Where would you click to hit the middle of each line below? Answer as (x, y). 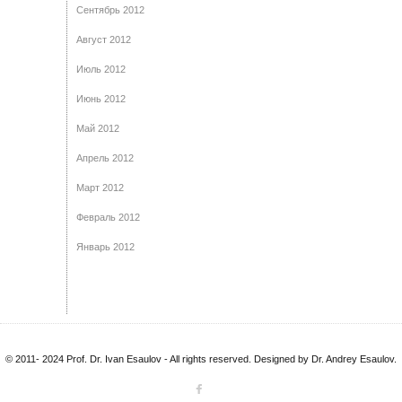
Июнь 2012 (101, 99)
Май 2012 (98, 129)
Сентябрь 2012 (110, 10)
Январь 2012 (105, 247)
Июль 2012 (101, 70)
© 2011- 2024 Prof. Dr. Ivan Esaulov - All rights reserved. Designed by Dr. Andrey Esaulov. (201, 359)
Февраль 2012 (108, 218)
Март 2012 (100, 188)
